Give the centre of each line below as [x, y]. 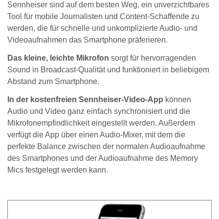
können [177, 99]
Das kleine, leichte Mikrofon [58, 58]
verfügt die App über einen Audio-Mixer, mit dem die [96, 134]
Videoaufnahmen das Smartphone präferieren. [88, 40]
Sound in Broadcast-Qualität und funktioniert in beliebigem [108, 69]
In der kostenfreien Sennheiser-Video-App [85, 99]
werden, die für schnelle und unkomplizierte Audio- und [102, 28]
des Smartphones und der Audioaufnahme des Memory [103, 158]
